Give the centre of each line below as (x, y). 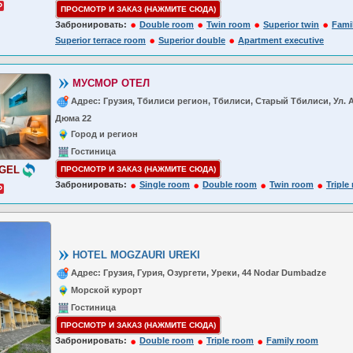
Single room (165, 185)
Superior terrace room (100, 41)
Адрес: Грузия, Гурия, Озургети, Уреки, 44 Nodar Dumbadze (199, 273)
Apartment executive (281, 41)
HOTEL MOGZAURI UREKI (136, 255)
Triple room (230, 341)
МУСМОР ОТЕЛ (111, 83)
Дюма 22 (73, 119)
